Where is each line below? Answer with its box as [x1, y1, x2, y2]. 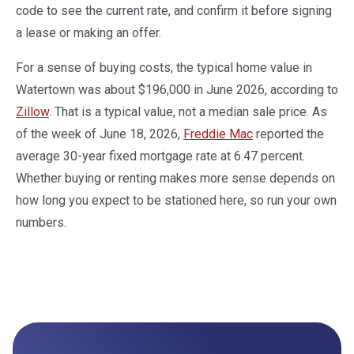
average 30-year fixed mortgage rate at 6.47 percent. [16, 148, 305, 164]
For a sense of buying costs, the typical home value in [16, 59, 312, 75]
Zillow [16, 104, 49, 119]
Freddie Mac [183, 126, 253, 141]
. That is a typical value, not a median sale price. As [49, 104, 327, 119]
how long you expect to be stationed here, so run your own [16, 192, 337, 208]
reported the [253, 126, 324, 141]
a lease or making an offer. [16, 24, 161, 40]
